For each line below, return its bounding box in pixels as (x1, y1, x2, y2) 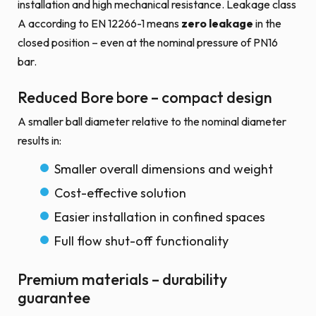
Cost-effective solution (54, 185, 186, 201)
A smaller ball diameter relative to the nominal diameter (18, 114, 286, 128)
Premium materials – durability (18, 269, 227, 289)
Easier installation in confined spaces (54, 209, 265, 225)
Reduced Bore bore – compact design (18, 87, 272, 107)
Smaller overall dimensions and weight (54, 161, 273, 177)
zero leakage (181, 16, 253, 30)
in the (253, 16, 281, 30)
